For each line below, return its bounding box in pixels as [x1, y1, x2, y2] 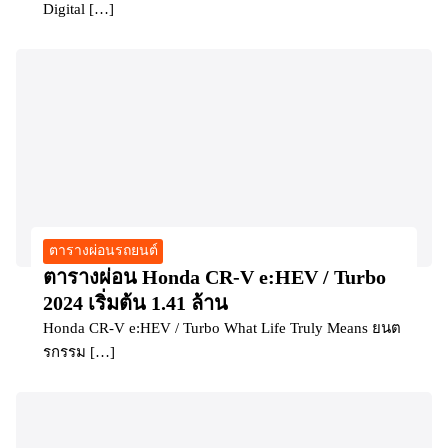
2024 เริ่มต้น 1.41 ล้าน [43, 291, 228, 314]
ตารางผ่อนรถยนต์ [48, 243, 158, 259]
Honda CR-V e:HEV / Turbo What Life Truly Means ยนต [43, 319, 401, 336]
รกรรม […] [43, 343, 115, 360]
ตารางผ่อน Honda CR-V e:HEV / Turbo [43, 265, 386, 288]
